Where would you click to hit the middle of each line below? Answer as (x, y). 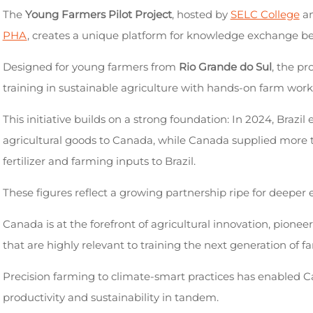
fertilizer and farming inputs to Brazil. (99, 161)
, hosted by (201, 14)
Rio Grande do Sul (225, 67)
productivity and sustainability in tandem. (110, 297)
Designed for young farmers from (90, 67)
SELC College (265, 14)
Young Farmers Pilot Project (98, 14)
